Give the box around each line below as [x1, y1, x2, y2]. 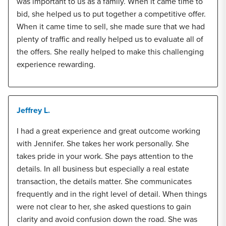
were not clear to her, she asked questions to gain [17, 201, 191, 212]
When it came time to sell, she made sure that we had [17, 21, 205, 32]
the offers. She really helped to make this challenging [17, 46, 204, 58]
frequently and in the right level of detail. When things [17, 188, 207, 200]
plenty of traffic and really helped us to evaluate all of [17, 33, 203, 45]
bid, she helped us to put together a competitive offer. [17, 8, 206, 20]
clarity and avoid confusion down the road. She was [17, 213, 197, 225]
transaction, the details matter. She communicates [17, 176, 192, 187]
